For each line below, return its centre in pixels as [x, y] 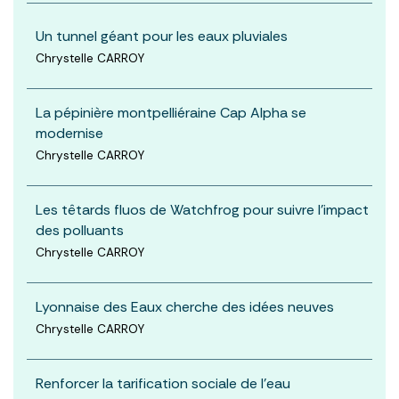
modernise [69, 133]
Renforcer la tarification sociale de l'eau [163, 383]
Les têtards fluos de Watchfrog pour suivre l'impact [202, 209]
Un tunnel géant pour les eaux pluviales [162, 36]
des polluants [80, 230]
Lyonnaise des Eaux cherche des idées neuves [185, 306]
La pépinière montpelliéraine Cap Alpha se [171, 112]
